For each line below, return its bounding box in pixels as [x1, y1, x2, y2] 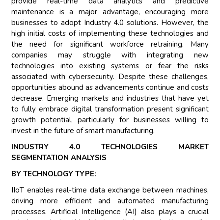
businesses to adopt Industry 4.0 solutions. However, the [11, 18, 209, 28]
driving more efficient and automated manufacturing [11, 196, 209, 206]
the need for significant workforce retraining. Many [11, 39, 209, 50]
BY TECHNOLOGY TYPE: [11, 169, 97, 179]
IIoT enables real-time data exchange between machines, [11, 185, 209, 195]
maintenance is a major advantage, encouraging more [11, 7, 209, 17]
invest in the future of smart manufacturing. [11, 126, 155, 136]
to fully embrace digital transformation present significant [11, 104, 209, 114]
